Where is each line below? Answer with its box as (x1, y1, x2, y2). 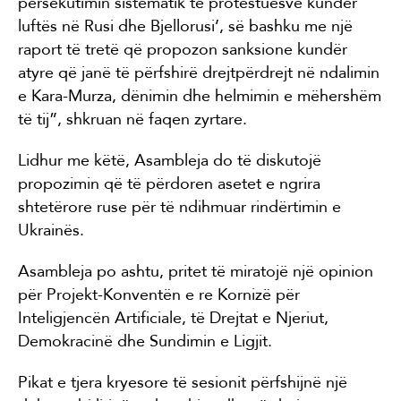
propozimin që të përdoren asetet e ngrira (18, 174, 320, 194)
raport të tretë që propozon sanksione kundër (18, 39, 347, 60)
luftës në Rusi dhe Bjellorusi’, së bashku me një (18, 16, 353, 37)
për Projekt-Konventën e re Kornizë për (18, 285, 300, 305)
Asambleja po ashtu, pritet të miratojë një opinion (18, 261, 373, 282)
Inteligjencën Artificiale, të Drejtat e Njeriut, (18, 308, 328, 328)
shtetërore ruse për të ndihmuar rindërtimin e (18, 197, 341, 218)
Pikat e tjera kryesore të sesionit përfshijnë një (18, 372, 347, 393)
